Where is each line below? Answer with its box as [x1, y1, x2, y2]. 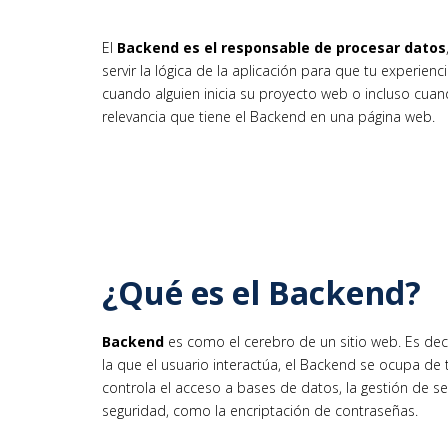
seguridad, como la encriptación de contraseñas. [102, 401, 418, 421]
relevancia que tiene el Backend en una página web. [102, 106, 435, 126]
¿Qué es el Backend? [102, 270, 421, 314]
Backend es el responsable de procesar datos [117, 37, 446, 57]
